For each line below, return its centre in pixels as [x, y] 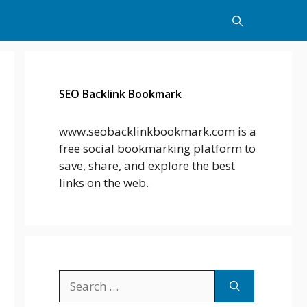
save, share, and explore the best [147, 165]
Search [76, 278]
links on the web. [104, 183]
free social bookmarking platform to [157, 148]
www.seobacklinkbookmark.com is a [158, 131]
